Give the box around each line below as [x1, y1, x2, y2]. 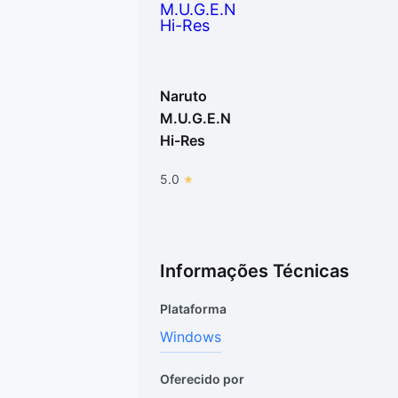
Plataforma [160, 301, 227, 316]
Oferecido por [160, 371, 244, 386]
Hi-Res [160, 131, 205, 149]
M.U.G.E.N [160, 109, 231, 127]
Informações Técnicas [160, 260, 349, 282]
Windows [160, 328, 221, 346]
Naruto [160, 87, 207, 105]
